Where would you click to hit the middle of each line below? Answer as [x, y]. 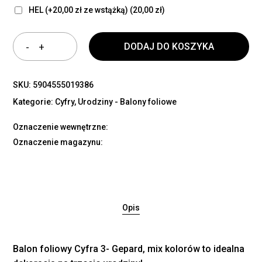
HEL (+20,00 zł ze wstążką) [79, 10]
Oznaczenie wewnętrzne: [61, 127]
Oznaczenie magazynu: [58, 142]
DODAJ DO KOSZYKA [169, 47]
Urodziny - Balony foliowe [127, 102]
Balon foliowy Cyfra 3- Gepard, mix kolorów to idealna [129, 249]
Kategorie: [34, 102]
